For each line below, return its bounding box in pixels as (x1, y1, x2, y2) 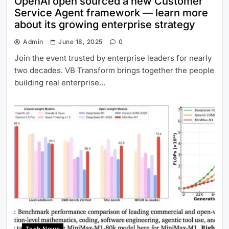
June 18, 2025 (58, 38, 103, 46)
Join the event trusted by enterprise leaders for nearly (14, 53, 212, 63)
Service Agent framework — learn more (14, 7, 208, 19)
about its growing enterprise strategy (14, 18, 195, 31)
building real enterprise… (14, 78, 106, 88)
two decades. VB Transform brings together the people (14, 65, 214, 76)
